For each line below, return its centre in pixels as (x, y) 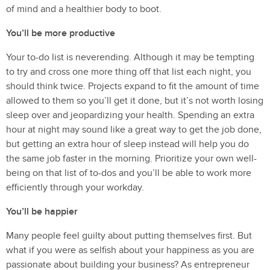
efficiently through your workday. (75, 187)
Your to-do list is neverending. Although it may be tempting (130, 57)
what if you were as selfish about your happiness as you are (130, 250)
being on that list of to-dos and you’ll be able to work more (129, 173)
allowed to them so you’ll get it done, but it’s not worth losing (135, 101)
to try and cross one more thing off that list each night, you (129, 72)
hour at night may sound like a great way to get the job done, (134, 130)
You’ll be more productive (61, 33)
